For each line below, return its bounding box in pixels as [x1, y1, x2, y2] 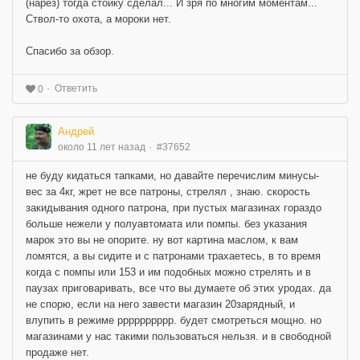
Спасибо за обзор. [26, 45, 114, 58]
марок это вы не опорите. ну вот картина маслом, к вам [26, 233, 298, 246]
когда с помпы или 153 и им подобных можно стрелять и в [26, 265, 311, 278]
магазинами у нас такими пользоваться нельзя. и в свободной [26, 329, 331, 342]
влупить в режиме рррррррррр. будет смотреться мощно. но [26, 313, 321, 326]
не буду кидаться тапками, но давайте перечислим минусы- [26, 169, 319, 182]
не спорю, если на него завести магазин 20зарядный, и [26, 297, 295, 310]
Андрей [58, 125, 94, 137]
